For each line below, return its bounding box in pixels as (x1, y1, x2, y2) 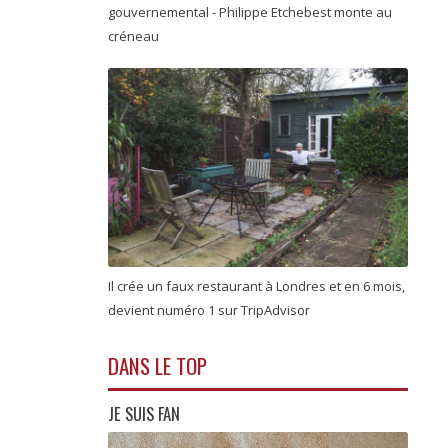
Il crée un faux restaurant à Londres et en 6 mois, (108, 276, 405, 295)
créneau (108, 27, 162, 46)
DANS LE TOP (108, 350, 207, 382)
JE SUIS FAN (108, 401, 180, 427)
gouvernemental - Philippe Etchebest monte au (108, 3, 392, 22)
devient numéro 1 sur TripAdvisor (108, 300, 313, 319)
